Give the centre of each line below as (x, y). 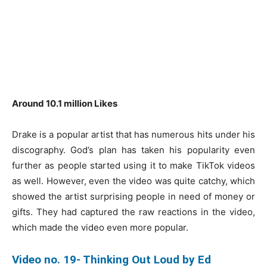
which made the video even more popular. (100, 227)
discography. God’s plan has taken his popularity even (133, 150)
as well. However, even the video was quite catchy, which (133, 181)
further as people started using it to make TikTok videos (133, 165)
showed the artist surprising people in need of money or (133, 196)
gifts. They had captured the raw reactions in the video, (133, 212)
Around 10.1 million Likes (65, 103)
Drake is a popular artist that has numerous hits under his (133, 134)
